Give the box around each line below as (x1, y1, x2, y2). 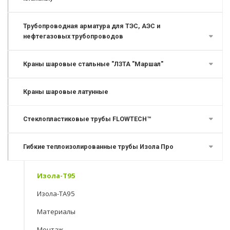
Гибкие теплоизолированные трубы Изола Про (23, 142, 174, 150)
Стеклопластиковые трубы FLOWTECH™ (23, 114, 151, 123)
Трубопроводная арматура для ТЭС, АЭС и (23, 22, 160, 30)
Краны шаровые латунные (23, 87, 108, 95)
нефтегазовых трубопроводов (23, 32, 123, 41)
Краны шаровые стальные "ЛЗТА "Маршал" (23, 60, 163, 68)
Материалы (36, 206, 75, 216)
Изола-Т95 (36, 170, 75, 180)
